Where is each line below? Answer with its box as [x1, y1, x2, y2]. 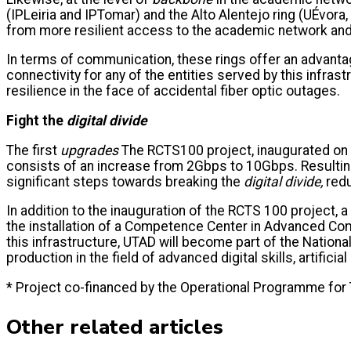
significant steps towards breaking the [6, 173, 244, 190]
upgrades [60, 142, 118, 158]
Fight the [6, 112, 63, 128]
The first [6, 142, 60, 158]
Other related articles [6, 312, 223, 341]
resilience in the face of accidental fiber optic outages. [6, 83, 340, 100]
